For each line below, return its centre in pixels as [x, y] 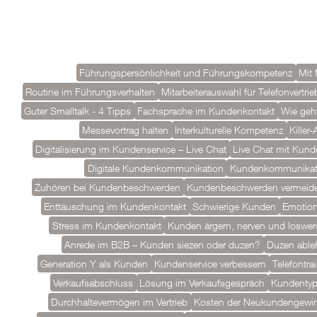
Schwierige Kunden [234, 206]
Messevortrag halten [125, 130]
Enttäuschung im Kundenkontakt [115, 206]
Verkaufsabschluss [93, 283]
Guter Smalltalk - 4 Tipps [77, 111]
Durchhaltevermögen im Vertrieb [119, 302]
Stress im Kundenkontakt [106, 225]
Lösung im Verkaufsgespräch [202, 283]
